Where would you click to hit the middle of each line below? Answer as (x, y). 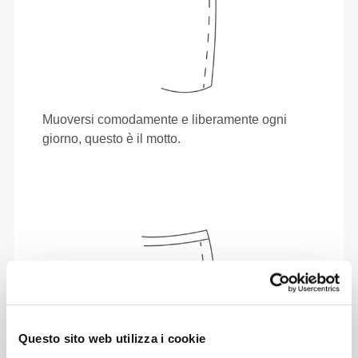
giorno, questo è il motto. (112, 138)
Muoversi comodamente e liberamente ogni (165, 119)
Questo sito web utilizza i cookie (112, 339)
